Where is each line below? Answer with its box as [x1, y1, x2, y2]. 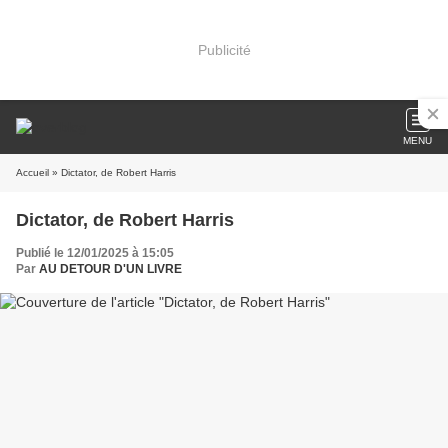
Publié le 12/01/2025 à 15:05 [16, 246, 174, 260]
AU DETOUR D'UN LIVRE [39, 262, 182, 276]
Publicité [197, 41, 251, 58]
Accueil [16, 167, 49, 178]
